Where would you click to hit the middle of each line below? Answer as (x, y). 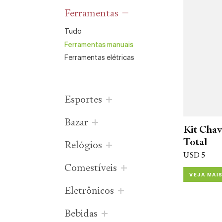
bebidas (84, 213)
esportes (87, 99)
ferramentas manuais (101, 44)
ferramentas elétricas (102, 57)
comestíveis (94, 168)
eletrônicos (93, 191)
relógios (87, 145)
